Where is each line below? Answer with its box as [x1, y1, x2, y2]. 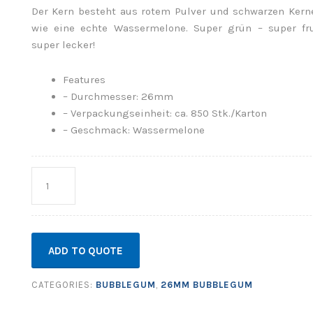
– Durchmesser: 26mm [62, 89, 173, 103]
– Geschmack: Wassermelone [62, 123, 205, 136]
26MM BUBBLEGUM [160, 279, 253, 291]
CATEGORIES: [31, 279, 96, 291]
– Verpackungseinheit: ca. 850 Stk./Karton [62, 106, 267, 119]
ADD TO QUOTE [48, 244, 123, 257]
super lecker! [31, 38, 95, 52]
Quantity [30, 168, 73, 182]
